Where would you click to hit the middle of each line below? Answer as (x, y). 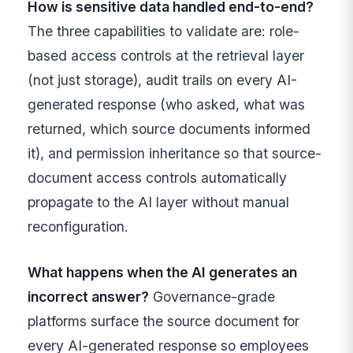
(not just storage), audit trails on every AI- (163, 80)
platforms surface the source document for (164, 321)
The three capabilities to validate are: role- (164, 32)
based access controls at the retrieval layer (166, 56)
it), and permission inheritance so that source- (175, 154)
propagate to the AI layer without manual (159, 203)
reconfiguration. (78, 227)
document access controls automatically (158, 178)
